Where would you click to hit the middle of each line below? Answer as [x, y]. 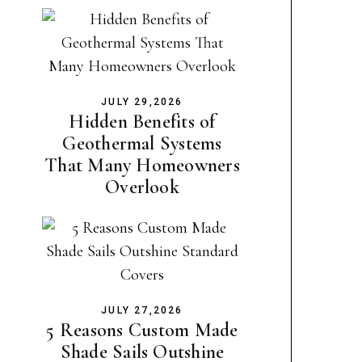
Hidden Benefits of [142, 121]
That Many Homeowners [142, 165]
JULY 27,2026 [142, 310]
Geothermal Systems [142, 143]
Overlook [142, 187]
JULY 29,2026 [142, 101]
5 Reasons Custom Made [142, 330]
